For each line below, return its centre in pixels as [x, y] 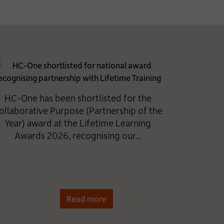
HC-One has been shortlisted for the [78, 98]
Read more [87, 198]
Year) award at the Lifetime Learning [78, 123]
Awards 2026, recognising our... [78, 135]
